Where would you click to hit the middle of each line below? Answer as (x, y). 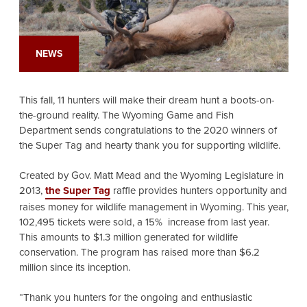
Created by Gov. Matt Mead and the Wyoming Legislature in (151, 176)
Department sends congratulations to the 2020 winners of (148, 131)
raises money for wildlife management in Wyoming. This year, (153, 207)
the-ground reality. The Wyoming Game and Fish (126, 115)
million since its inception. (76, 268)
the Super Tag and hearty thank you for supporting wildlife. (149, 146)
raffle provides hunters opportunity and (198, 191)
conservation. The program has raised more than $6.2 (139, 253)
